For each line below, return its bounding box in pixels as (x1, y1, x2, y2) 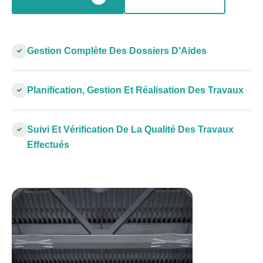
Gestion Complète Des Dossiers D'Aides (27, 45, 207, 56)
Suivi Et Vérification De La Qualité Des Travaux (27, 124, 234, 134)
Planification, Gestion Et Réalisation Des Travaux (27, 85, 244, 95)
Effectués (27, 139, 69, 150)
